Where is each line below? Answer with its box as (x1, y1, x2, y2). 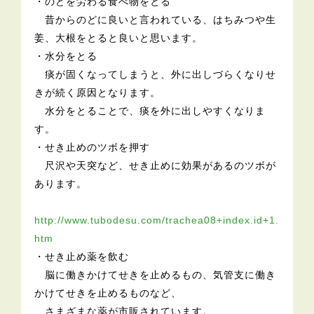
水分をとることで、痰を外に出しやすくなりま (34, 104, 266, 116)
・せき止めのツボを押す (34, 141, 151, 153)
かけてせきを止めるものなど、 (34, 287, 182, 299)
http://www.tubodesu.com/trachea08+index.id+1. (34, 214, 280, 226)
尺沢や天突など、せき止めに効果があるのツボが (34, 159, 277, 171)
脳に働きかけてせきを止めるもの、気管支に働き (34, 268, 277, 280)
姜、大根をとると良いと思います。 (34, 32, 203, 43)
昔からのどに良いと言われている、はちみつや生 (34, 13, 277, 25)
